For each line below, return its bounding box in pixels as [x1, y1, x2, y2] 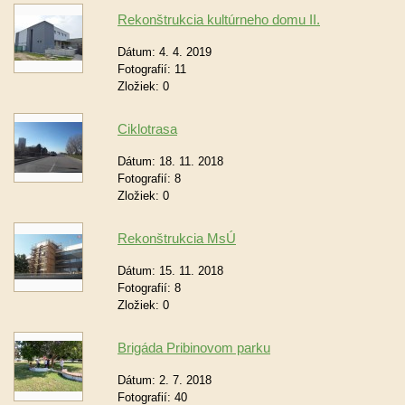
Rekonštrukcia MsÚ [118, 231, 236, 246]
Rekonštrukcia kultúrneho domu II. [118, 12, 320, 27]
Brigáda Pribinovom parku [118, 340, 270, 355]
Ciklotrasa [118, 121, 177, 137]
